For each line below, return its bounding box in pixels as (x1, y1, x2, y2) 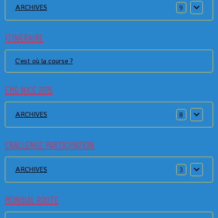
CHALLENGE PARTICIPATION (5, 139, 94, 150)
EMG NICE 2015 (5, 84, 53, 95)
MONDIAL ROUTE (5, 194, 58, 205)
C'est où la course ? (15, 56, 73, 65)
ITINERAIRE (5, 32, 43, 43)
